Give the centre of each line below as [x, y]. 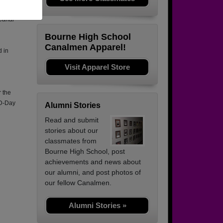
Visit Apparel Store [97, 67]
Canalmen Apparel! [85, 48]
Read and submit [72, 120]
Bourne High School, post [85, 152]
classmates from [71, 141]
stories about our [71, 131]
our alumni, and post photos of [93, 172]
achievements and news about [93, 162]
